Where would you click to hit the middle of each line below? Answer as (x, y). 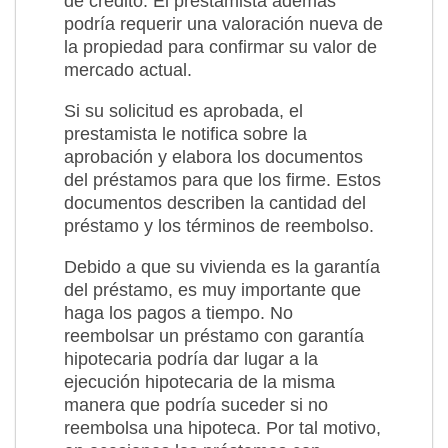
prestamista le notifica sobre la (185, 133)
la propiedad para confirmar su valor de (220, 46)
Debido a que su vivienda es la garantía (222, 266)
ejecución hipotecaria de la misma (199, 381)
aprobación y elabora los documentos (213, 156)
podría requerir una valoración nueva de (223, 23)
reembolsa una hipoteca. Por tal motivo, (222, 427)
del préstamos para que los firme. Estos (222, 179)
